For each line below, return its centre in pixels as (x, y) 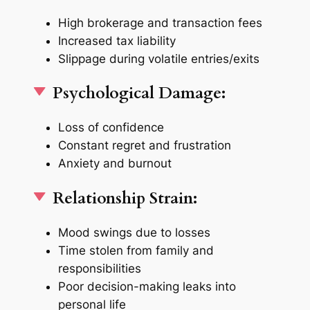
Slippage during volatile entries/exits (158, 58)
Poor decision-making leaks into (147, 286)
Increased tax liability (117, 40)
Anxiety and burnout (115, 164)
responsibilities (99, 268)
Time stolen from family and (136, 250)
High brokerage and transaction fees (160, 22)
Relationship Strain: (123, 198)
